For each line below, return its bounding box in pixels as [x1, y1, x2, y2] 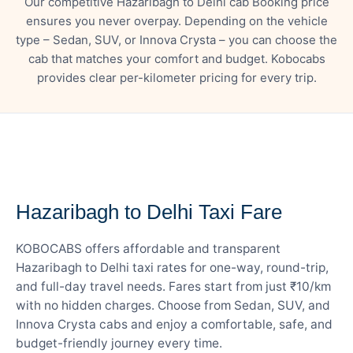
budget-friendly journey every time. [16, 335, 222, 351]
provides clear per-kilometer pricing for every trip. [36, 69, 317, 85]
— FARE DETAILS [16, 174, 115, 186]
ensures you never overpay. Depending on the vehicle [25, 13, 328, 28]
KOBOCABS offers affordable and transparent [16, 240, 281, 256]
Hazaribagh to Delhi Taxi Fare [16, 199, 282, 224]
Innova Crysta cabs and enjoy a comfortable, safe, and [16, 316, 333, 332]
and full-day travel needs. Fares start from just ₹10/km [16, 278, 331, 294]
